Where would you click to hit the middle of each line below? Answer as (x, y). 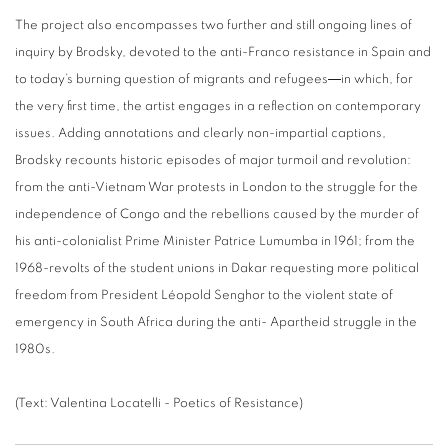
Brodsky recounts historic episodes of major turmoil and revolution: (213, 160)
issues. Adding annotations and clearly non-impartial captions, (200, 133)
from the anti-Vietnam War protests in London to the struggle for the (216, 187)
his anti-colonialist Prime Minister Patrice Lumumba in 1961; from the (215, 241)
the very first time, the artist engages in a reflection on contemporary (218, 106)
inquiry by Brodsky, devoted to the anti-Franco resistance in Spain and (223, 52)
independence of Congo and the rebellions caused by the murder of (217, 214)
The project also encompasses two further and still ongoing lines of (213, 25)
